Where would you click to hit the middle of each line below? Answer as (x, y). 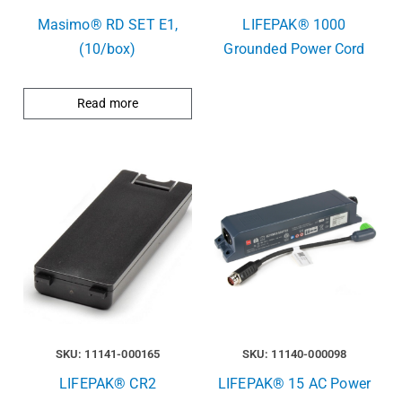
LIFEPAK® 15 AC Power (294, 384)
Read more (108, 104)
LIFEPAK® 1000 (294, 25)
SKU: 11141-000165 (108, 354)
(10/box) (108, 49)
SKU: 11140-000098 (294, 354)
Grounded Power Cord (294, 49)
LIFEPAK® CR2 (108, 384)
